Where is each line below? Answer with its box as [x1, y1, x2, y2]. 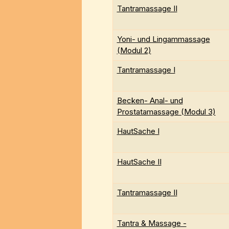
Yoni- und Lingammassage [117, 34, 210, 44]
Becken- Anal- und [117, 96, 183, 106]
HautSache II [117, 157, 162, 167]
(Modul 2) [117, 45, 151, 56]
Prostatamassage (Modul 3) [117, 107, 216, 117]
